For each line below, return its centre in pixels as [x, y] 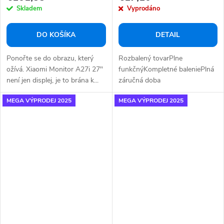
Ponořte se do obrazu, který [50, 58]
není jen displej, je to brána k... [52, 80]
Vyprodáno [143, 9]
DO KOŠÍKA [56, 35]
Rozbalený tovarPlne [150, 58]
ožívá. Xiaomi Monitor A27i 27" [55, 69]
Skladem [29, 9]
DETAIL [168, 35]
